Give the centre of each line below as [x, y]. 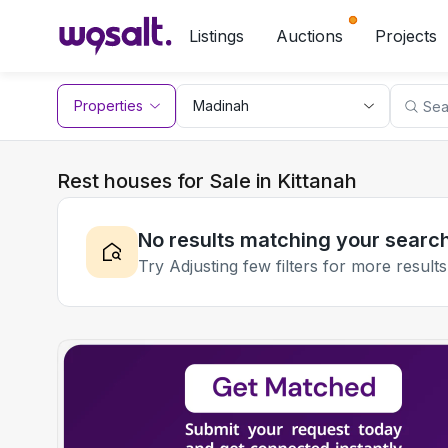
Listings [216, 36]
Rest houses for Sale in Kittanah [207, 181]
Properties [108, 105]
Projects [406, 36]
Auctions [309, 36]
